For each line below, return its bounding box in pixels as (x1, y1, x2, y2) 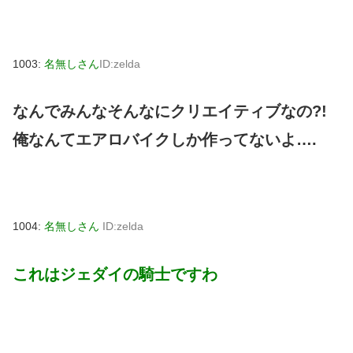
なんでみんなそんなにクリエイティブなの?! (13, 102, 327, 121)
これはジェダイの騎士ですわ (13, 266, 217, 284)
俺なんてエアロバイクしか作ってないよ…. (13, 131, 317, 149)
